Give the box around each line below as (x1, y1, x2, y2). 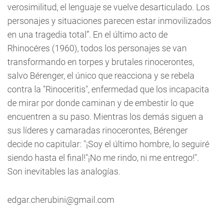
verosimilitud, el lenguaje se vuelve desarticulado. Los (7, 2, 210, 12)
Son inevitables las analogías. (7, 166, 120, 176)
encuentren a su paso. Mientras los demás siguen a (7, 111, 203, 122)
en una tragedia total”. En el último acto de (7, 29, 168, 40)
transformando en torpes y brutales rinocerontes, (7, 57, 194, 67)
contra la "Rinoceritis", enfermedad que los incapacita (7, 84, 209, 94)
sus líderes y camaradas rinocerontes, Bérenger (7, 125, 188, 135)
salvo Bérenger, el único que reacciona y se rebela (7, 70, 195, 81)
